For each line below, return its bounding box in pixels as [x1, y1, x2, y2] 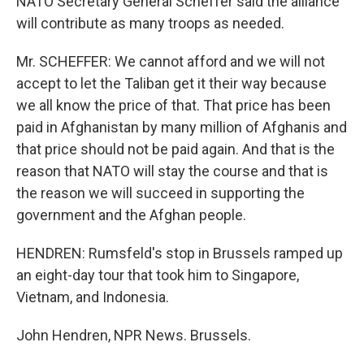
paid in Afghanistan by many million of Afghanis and [16, 119, 347, 136]
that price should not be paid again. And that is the [16, 141, 335, 158]
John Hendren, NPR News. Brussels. [16, 327, 251, 344]
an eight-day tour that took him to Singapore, [16, 266, 299, 284]
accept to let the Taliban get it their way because [16, 75, 327, 92]
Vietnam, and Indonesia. [16, 288, 169, 305]
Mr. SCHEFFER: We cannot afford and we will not [16, 53, 325, 70]
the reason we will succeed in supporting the [16, 184, 305, 201]
